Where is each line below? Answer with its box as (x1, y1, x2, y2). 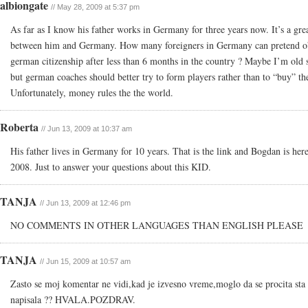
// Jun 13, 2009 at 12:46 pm (40, 199, 131, 207)
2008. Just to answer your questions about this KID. (10, 160, 211, 173)
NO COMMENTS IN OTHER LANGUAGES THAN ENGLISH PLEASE (10, 219, 303, 232)
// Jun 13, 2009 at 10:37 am (41, 124, 132, 133)
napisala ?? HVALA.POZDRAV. (10, 293, 135, 306)
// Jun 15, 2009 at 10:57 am (40, 257, 131, 265)
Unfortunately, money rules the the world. (10, 86, 173, 99)
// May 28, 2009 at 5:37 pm (51, 3, 140, 11)
